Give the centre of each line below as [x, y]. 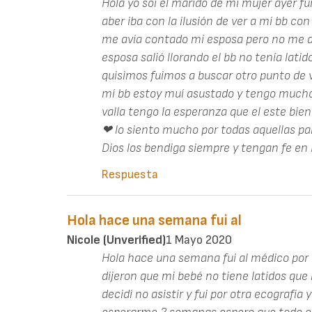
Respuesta [130, 174]
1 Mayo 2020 [199, 240]
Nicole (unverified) [116, 240]
